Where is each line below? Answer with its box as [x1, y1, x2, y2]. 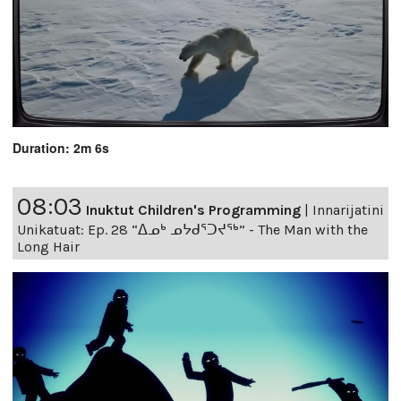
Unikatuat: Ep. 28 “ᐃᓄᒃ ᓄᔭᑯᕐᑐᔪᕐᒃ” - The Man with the [17, 220, 368, 238]
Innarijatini [312, 200, 384, 218]
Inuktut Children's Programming [86, 200, 301, 218]
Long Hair [17, 237, 80, 255]
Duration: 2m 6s [13, 138, 109, 157]
